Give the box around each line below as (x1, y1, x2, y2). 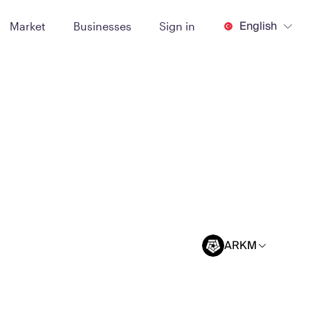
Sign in (159, 19, 195, 33)
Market (10, 19, 46, 33)
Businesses (73, 19, 131, 33)
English (239, 16, 277, 36)
